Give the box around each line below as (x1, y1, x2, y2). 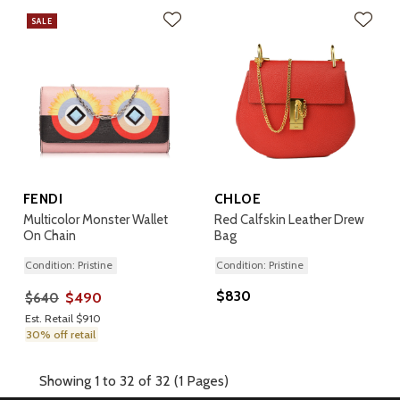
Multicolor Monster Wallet (23, 212, 168, 228)
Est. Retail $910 (25, 312, 101, 325)
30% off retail (26, 328, 96, 341)
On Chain (23, 228, 76, 244)
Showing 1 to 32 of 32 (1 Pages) (39, 372, 229, 389)
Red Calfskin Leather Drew (214, 212, 364, 228)
